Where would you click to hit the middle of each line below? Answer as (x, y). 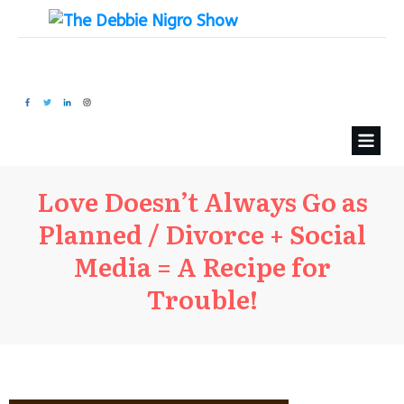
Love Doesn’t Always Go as (202, 201)
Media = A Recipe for (202, 266)
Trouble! (202, 298)
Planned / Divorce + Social (202, 233)
